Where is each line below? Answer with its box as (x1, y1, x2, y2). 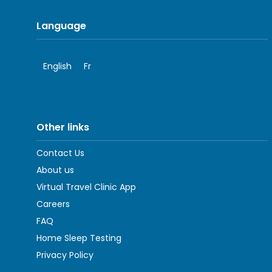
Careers (36, 197, 70, 210)
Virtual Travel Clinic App (36, 180, 136, 193)
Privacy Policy (36, 248, 93, 261)
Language (36, 18, 86, 33)
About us (36, 163, 74, 176)
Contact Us (36, 146, 84, 159)
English (43, 59, 72, 72)
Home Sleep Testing (36, 231, 121, 244)
